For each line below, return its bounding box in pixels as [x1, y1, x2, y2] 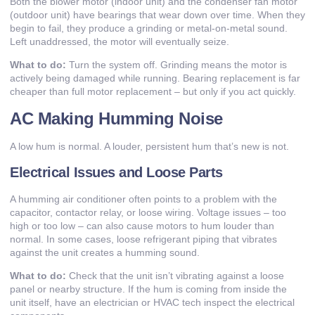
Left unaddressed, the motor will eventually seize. [10, 35, 229, 47]
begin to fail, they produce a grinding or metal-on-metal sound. [10, 22, 288, 34]
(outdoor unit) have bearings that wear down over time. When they [10, 8, 305, 20]
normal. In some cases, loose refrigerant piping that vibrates [10, 233, 277, 245]
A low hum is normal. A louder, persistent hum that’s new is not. [10, 140, 289, 152]
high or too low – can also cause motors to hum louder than [10, 220, 274, 232]
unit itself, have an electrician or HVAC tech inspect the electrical [10, 297, 295, 309]
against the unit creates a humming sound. [10, 247, 200, 259]
